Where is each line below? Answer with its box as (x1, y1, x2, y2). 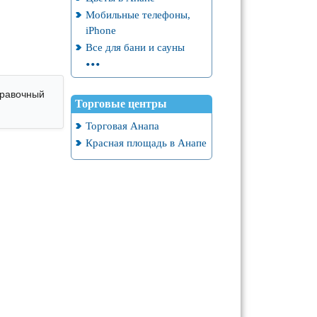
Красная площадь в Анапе (85, 137, 207, 149)
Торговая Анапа (85, 120, 159, 132)
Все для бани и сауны (85, 41, 185, 53)
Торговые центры (74, 98, 167, 110)
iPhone (85, 24, 116, 36)
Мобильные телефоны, (85, 8, 190, 21)
